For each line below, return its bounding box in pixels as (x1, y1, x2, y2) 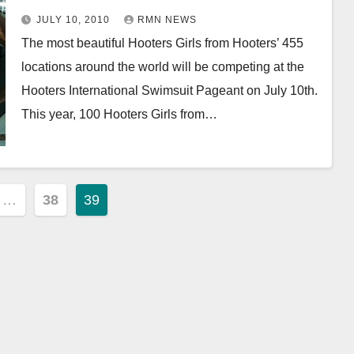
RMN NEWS (137, 14, 197, 25)
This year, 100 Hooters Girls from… (21, 107, 217, 121)
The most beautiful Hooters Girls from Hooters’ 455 (21, 36, 303, 50)
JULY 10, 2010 (36, 14, 113, 25)
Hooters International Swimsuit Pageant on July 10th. (21, 84, 318, 97)
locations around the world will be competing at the (21, 60, 304, 73)
